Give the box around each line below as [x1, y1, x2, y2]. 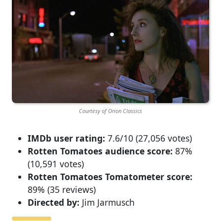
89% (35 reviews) [28, 183, 96, 195]
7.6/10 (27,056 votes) [105, 132, 192, 144]
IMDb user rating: [28, 132, 105, 144]
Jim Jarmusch [79, 196, 135, 208]
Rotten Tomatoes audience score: [28, 145, 173, 157]
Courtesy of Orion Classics [79, 107, 142, 115]
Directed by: [28, 196, 79, 208]
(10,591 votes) [28, 157, 84, 170]
